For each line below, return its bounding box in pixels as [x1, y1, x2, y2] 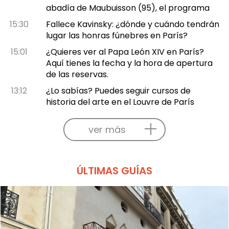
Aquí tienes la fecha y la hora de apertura [45, 57, 213, 69]
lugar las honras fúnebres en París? [45, 29, 188, 41]
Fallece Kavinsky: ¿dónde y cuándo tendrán [45, 18, 219, 30]
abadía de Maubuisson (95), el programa [45, 2, 210, 14]
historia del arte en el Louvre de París [45, 96, 194, 108]
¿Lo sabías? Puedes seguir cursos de [45, 84, 191, 97]
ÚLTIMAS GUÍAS [77, 163, 152, 178]
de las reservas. [45, 68, 108, 80]
